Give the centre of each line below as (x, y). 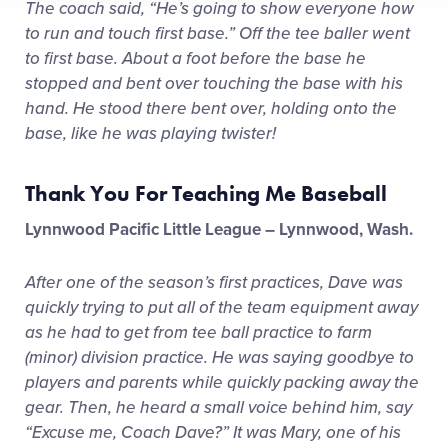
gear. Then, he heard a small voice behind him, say (218, 407)
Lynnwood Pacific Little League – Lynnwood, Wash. (219, 229)
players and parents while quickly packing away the (222, 382)
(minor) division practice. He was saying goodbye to (219, 357)
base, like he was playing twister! (150, 133)
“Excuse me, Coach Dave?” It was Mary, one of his (213, 432)
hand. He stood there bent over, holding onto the (211, 108)
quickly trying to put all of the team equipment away (221, 307)
